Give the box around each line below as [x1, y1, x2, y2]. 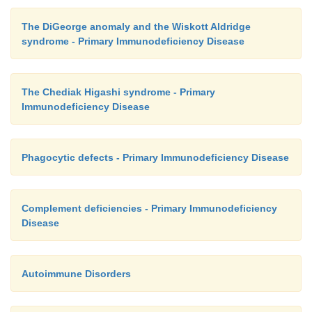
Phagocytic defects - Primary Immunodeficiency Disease [22, 151, 289, 163]
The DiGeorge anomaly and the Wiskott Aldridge [22, 20, 251, 32]
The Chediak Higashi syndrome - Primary [22, 86, 215, 97]
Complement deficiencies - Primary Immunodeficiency [22, 202, 277, 214]
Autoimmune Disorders [22, 267, 131, 279]
